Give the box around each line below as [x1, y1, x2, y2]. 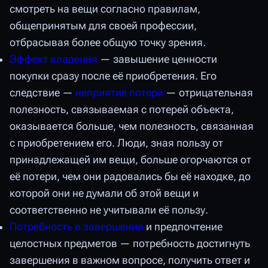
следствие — [10, 87, 75, 99]
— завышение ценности [98, 53, 217, 66]
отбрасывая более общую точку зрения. [10, 36, 206, 49]
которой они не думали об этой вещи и [10, 187, 199, 200]
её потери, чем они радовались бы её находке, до [10, 170, 251, 183]
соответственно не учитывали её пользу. [10, 204, 208, 217]
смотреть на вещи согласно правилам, [10, 3, 200, 16]
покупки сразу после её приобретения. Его [10, 70, 217, 83]
